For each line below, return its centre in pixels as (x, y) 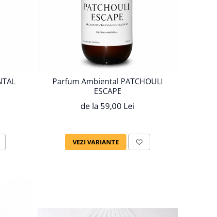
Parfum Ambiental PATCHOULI (108, 82)
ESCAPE (108, 91)
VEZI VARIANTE (96, 142)
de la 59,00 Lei (108, 106)
